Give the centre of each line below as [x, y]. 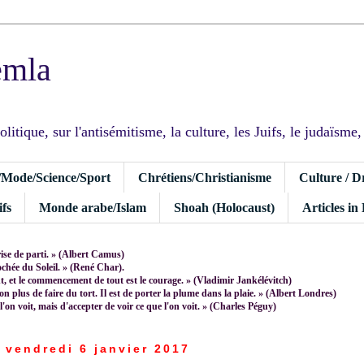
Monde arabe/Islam [93, 207]
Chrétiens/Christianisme [205, 177]
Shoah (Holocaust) [224, 207]
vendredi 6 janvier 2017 [97, 348]
